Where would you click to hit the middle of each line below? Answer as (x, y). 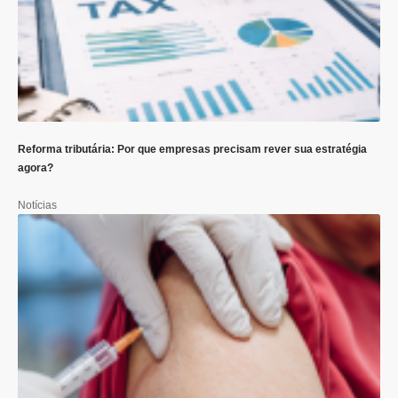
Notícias (37, 205)
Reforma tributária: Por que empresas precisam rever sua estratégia (192, 150)
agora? (36, 168)
